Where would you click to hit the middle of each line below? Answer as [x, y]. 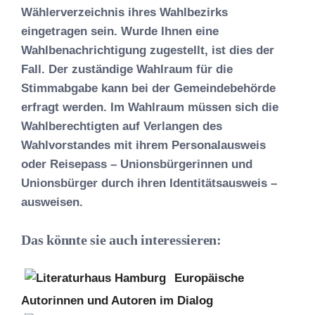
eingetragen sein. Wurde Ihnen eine [120, 31]
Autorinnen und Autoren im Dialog [117, 301]
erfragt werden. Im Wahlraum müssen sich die [150, 107]
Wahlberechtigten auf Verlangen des [122, 126]
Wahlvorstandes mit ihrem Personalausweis [143, 145]
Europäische [209, 278]
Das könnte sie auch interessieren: [121, 240]
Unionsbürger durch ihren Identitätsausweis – [149, 183]
